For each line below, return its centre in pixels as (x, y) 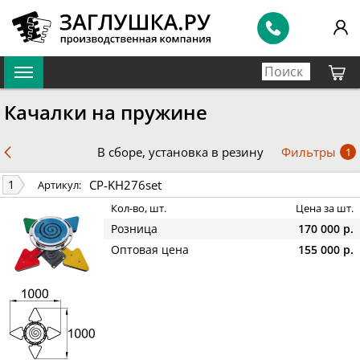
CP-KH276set (125, 184)
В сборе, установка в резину (180, 152)
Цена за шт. (325, 209)
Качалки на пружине (106, 112)
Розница (134, 229)
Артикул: (59, 185)
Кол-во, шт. (139, 209)
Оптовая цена (150, 250)
